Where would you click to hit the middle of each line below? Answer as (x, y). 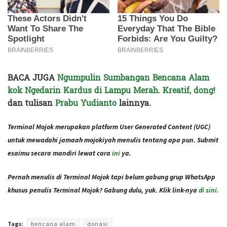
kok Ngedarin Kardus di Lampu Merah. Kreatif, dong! (111, 90)
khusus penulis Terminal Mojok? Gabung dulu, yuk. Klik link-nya (102, 191)
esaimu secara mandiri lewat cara (59, 153)
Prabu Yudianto (86, 103)
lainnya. (134, 103)
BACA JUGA (32, 78)
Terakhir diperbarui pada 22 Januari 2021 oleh (65, 208)
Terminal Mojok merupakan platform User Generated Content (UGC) (109, 127)
